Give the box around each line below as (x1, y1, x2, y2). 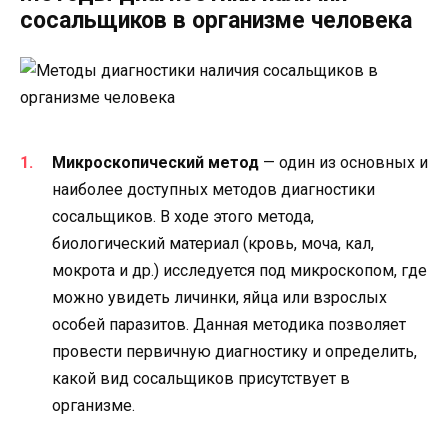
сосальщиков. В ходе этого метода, (52, 207, 314, 227)
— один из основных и (259, 153, 428, 173)
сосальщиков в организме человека (20, 7, 412, 35)
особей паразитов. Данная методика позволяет (52, 315, 406, 335)
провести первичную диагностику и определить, (52, 342, 417, 362)
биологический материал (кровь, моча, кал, (52, 234, 374, 254)
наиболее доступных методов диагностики (52, 180, 375, 200)
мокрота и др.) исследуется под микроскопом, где (52, 261, 427, 281)
